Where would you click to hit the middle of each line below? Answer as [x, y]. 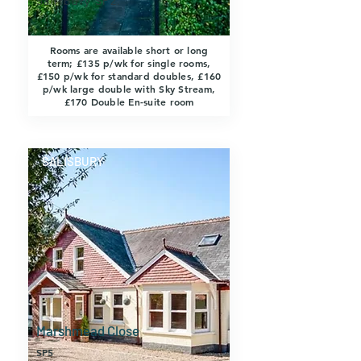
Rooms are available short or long [129, 50]
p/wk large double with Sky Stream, [129, 89]
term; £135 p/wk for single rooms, [129, 63]
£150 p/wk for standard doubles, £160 [129, 76]
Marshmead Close [88, 330]
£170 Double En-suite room [129, 102]
